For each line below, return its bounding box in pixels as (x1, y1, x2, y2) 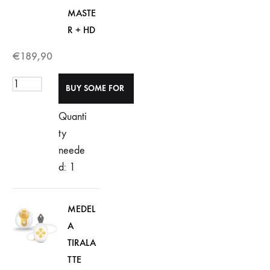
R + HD (67, 24, 95, 36)
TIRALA (67, 237, 96, 248)
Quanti (58, 110, 87, 123)
